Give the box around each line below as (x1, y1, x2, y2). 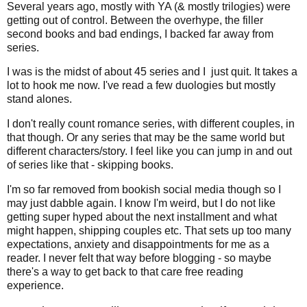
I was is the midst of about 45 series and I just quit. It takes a (7, 66, 297, 78)
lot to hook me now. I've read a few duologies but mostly (7, 79, 275, 92)
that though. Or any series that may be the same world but (7, 132, 284, 144)
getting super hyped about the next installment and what (7, 211, 277, 223)
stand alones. (7, 93, 75, 106)
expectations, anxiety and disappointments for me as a (7, 238, 269, 251)
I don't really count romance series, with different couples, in (7, 118, 295, 130)
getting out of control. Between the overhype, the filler (7, 14, 263, 26)
